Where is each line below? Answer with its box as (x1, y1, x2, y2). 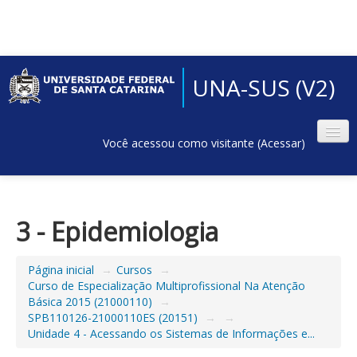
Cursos (116, 262, 152, 277)
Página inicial (28, 262, 94, 277)
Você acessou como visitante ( (103, 135, 261, 151)
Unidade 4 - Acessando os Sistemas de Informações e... (28, 326, 315, 341)
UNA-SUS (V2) (191, 73, 335, 103)
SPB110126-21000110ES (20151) (28, 310, 198, 325)
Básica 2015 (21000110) (28, 294, 152, 309)
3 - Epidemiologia (16, 214, 218, 249)
